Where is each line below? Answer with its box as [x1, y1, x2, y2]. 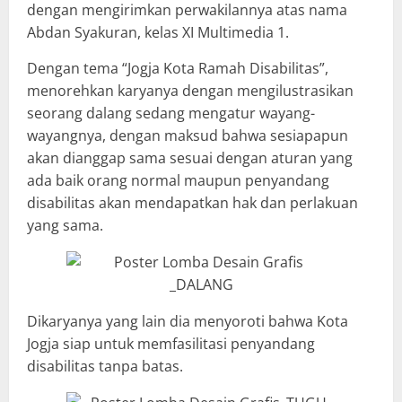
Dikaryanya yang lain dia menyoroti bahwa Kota [27, 310, 348, 331]
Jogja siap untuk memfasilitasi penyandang [27, 333, 315, 354]
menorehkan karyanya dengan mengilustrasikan [27, 80, 354, 100]
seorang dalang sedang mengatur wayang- [27, 102, 315, 123]
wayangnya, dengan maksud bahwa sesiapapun [27, 125, 348, 145]
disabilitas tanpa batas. [27, 355, 183, 376]
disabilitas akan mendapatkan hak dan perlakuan [27, 192, 358, 213]
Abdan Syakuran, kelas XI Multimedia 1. [27, 22, 289, 42]
